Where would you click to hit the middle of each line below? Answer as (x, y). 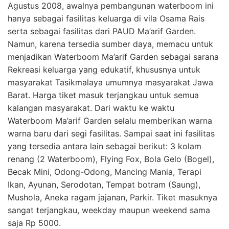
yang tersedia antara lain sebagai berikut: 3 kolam (105, 146)
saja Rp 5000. (34, 223)
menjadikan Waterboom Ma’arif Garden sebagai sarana (113, 56)
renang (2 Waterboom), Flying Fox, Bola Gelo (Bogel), (111, 159)
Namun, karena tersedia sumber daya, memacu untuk (110, 44)
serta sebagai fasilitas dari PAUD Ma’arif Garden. (102, 31)
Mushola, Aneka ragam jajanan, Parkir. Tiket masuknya (112, 197)
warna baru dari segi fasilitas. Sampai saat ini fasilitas (111, 133)
